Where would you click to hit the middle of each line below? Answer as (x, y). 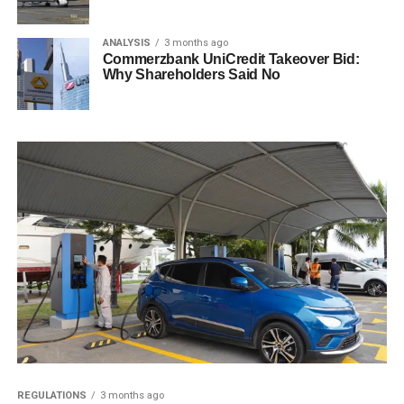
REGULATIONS (51, 396)
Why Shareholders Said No (191, 74)
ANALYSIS (126, 43)
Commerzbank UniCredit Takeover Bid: (231, 59)
